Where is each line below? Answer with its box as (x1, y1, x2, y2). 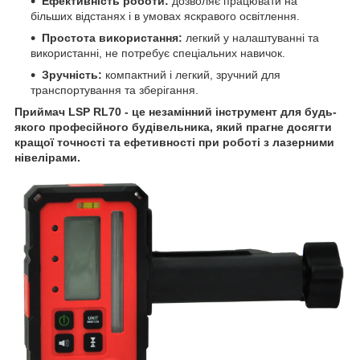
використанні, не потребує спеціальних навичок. (31, 47, 285, 60)
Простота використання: (42, 31, 182, 45)
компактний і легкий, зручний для (102, 68, 280, 82)
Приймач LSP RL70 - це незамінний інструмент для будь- (14, 105, 337, 119)
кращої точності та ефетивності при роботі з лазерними (14, 136, 334, 149)
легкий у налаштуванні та (182, 31, 319, 45)
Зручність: (42, 68, 102, 82)
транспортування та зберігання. (31, 84, 198, 97)
